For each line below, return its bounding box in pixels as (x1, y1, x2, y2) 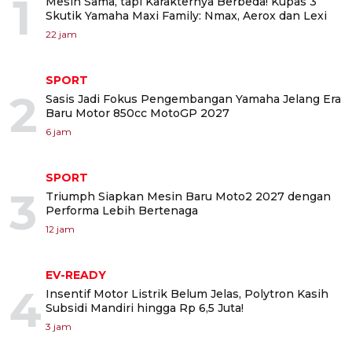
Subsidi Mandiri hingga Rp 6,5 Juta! (46, 301, 244, 315)
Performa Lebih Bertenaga (46, 203, 198, 218)
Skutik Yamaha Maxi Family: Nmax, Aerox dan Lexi (46, 9, 327, 23)
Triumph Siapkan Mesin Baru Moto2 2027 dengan (46, 189, 331, 203)
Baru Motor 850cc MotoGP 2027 (46, 106, 229, 120)
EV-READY (46, 268, 106, 282)
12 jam (46, 223, 75, 235)
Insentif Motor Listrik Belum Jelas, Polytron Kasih (46, 287, 328, 301)
